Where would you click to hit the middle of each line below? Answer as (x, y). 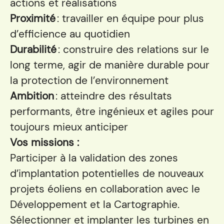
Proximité (33, 18)
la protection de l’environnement (89, 80)
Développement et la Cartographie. (95, 204)
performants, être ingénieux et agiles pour (112, 111)
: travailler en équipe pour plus (130, 18)
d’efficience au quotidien (70, 34)
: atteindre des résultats (114, 96)
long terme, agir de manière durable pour (110, 65)
